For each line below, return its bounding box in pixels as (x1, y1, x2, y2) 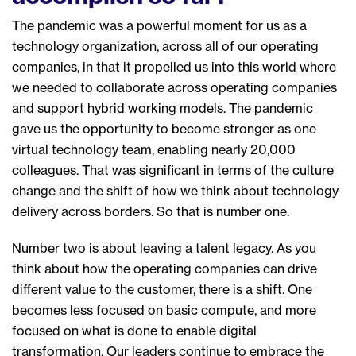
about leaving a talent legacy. (102, 239, 277, 256)
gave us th (12, 120, 72, 137)
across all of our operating (159, 37, 319, 54)
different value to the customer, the (12, 281, 218, 297)
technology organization (12, 37, 157, 54)
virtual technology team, (12, 141, 154, 157)
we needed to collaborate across (12, 79, 207, 95)
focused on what (12, 322, 114, 339)
